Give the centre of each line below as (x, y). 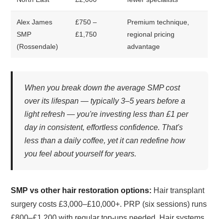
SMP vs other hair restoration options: (81, 190)
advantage (144, 46)
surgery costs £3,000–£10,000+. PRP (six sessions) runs (109, 204)
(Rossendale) (38, 46)
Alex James (35, 22)
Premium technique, (158, 22)
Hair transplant (178, 190)
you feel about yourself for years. (81, 153)
